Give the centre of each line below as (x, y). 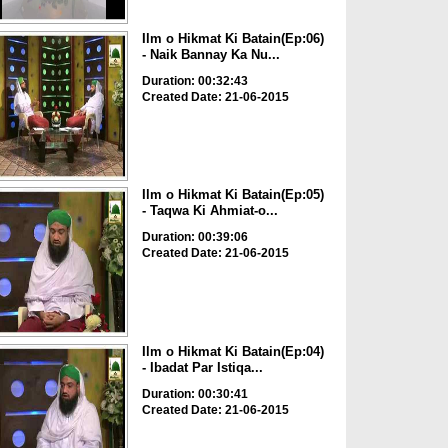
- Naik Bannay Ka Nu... (210, 54)
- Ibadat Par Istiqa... (202, 367)
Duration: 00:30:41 (194, 393)
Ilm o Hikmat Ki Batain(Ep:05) (232, 195)
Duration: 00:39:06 (194, 237)
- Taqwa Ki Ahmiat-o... (209, 211)
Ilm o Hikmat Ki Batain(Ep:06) (232, 38)
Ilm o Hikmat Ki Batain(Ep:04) (232, 351)
